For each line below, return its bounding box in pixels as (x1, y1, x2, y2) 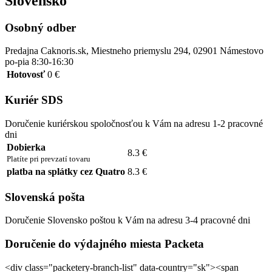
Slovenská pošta (5, 190, 85, 203)
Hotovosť (7, 69, 45, 80)
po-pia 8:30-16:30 (5, 56, 73, 67)
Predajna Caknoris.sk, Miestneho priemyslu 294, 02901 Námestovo (5, 46, 263, 56)
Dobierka (7, 141, 46, 152)
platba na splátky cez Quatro (7, 166, 125, 177)
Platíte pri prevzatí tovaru (7, 154, 90, 163)
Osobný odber (5, 21, 76, 34)
